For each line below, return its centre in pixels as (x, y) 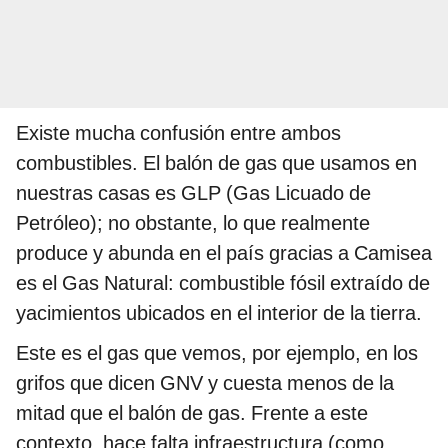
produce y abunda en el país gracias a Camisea (224, 253)
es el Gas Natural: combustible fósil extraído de (223, 283)
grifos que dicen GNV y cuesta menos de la (205, 383)
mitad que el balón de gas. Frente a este (192, 413)
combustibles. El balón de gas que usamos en (216, 163)
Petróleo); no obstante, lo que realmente (193, 223)
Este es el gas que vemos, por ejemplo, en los (217, 353)
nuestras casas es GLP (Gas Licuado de (193, 193)
